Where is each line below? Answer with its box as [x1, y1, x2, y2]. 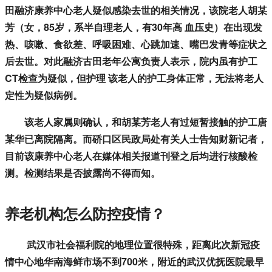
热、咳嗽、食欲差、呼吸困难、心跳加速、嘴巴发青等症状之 [5, 37, 267, 52]
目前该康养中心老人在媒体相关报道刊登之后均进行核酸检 [5, 149, 257, 163]
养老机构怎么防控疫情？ [5, 203, 165, 224]
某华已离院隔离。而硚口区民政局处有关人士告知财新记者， [5, 132, 267, 146]
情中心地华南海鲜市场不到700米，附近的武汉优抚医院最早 [5, 254, 264, 269]
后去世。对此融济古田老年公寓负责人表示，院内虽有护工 [5, 54, 257, 69]
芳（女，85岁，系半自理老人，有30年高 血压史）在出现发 [5, 20, 262, 35]
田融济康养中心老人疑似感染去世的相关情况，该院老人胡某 [5, 3, 267, 18]
